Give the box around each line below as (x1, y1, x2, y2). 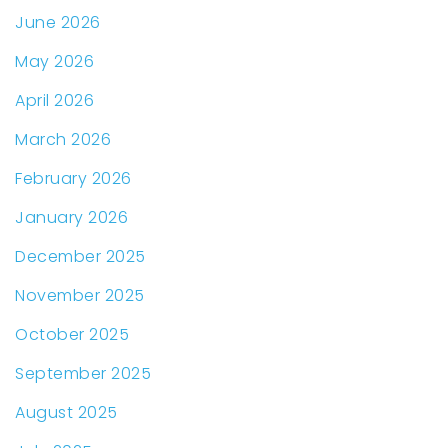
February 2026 (15, 167, 132, 191)
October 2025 (15, 323, 129, 347)
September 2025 (15, 362, 151, 386)
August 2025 (15, 401, 118, 425)
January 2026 (15, 206, 128, 230)
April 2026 (15, 89, 94, 113)
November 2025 (15, 284, 145, 308)
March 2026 (15, 128, 111, 152)
